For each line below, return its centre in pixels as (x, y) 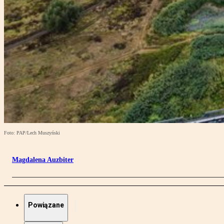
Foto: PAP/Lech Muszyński (32, 133)
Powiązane (46, 205)
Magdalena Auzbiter (43, 160)
